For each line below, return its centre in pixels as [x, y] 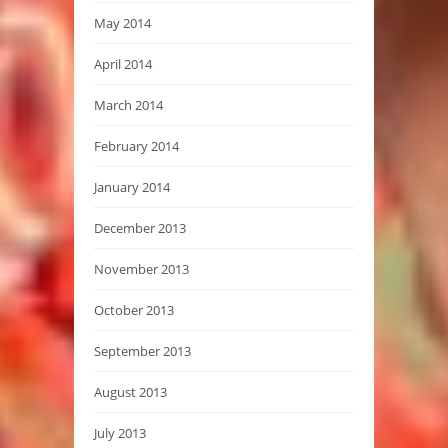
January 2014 [132, 186]
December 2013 [140, 227]
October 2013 [134, 309]
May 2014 [122, 22]
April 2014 [123, 63]
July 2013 [120, 432]
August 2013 [130, 391]
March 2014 [128, 104]
